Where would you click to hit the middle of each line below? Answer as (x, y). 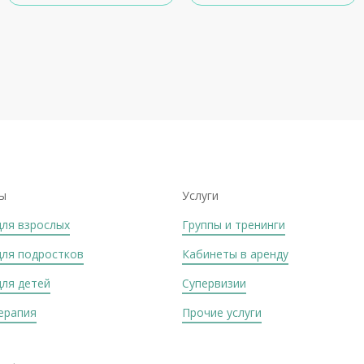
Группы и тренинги (234, 225)
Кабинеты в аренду (235, 254)
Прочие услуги (222, 312)
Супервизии (214, 283)
